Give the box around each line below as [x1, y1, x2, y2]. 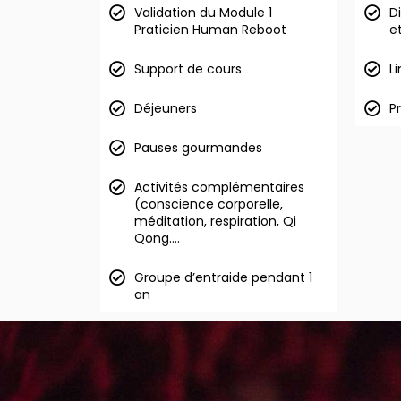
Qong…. [134, 229, 180, 247]
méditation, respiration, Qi [134, 212, 296, 230]
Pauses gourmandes [134, 139, 262, 157]
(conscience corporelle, [134, 195, 283, 213]
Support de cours [134, 60, 242, 78]
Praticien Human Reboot [134, 21, 286, 38]
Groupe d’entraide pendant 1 [134, 269, 312, 286]
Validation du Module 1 [134, 4, 272, 21]
